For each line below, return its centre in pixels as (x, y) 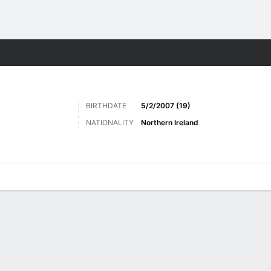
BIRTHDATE (106, 106)
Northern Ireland (170, 122)
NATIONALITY (110, 122)
